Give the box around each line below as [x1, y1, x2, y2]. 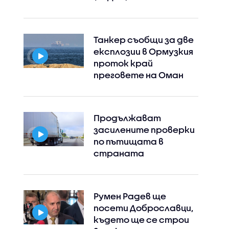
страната [93, 148, 144, 158]
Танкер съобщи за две [93, 35, 194, 45]
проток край [93, 58, 153, 68]
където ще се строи [93, 215, 189, 225]
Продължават [93, 113, 161, 123]
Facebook [102, 12, 131, 18]
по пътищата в [93, 136, 164, 147]
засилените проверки [93, 125, 195, 135]
